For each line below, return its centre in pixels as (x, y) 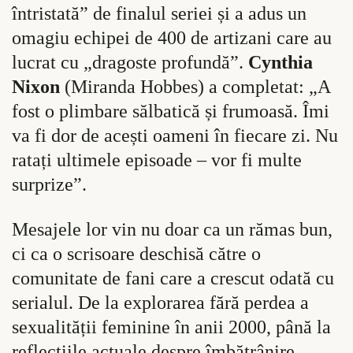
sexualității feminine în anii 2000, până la (171, 327)
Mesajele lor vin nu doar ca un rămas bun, (172, 229)
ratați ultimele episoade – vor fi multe (157, 160)
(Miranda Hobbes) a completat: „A (195, 87)
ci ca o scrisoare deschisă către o (136, 253)
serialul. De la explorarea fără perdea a (160, 302)
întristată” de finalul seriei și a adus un (159, 14)
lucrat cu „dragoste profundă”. (130, 63)
